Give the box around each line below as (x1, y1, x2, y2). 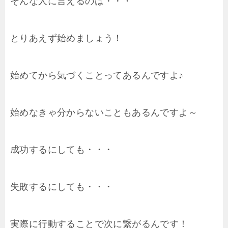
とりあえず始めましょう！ (10, 33, 123, 44)
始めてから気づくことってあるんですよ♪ (10, 70, 184, 81)
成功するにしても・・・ (10, 145, 113, 155)
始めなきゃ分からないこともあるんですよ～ (10, 107, 197, 118)
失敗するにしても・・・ (10, 182, 113, 192)
